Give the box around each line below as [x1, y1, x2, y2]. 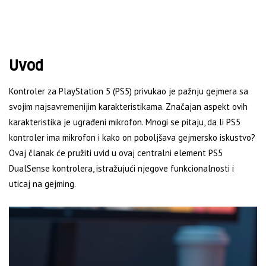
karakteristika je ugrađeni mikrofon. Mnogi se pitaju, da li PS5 [9, 116, 240, 128]
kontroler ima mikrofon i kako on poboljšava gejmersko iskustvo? [9, 132, 255, 144]
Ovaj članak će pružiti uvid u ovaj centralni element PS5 [9, 147, 223, 159]
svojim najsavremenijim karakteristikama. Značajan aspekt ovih [9, 101, 248, 113]
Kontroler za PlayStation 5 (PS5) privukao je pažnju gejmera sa [9, 85, 248, 97]
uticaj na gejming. [9, 178, 76, 190]
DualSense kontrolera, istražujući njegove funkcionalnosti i [9, 163, 234, 175]
